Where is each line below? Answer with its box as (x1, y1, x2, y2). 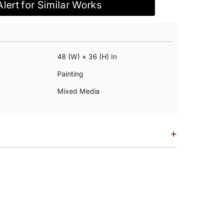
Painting (57, 70, 83, 78)
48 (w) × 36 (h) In (57, 52, 117, 61)
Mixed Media (57, 87, 100, 95)
